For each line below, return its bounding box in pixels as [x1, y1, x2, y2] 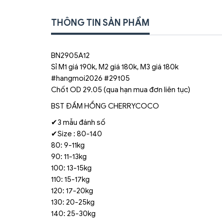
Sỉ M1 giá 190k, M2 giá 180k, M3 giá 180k [51, 62, 178, 71]
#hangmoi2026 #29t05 [51, 74, 130, 83]
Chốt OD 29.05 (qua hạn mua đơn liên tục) [51, 85, 190, 94]
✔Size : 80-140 [51, 129, 102, 138]
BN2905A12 [51, 51, 90, 60]
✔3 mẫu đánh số [51, 118, 106, 127]
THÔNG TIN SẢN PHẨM [51, 17, 150, 28]
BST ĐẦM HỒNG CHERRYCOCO [51, 102, 159, 111]
